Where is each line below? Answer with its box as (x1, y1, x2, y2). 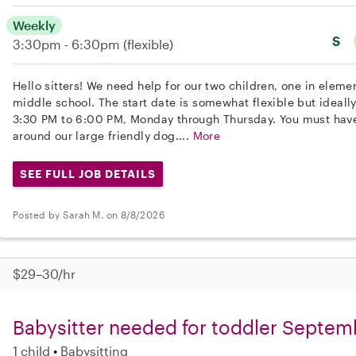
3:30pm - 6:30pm (13, 36, 123, 52)
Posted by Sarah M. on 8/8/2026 (13, 209, 164, 221)
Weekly (13, 17, 56, 33)
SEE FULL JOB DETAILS (19, 166, 156, 180)
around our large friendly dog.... (13, 128, 193, 142)
